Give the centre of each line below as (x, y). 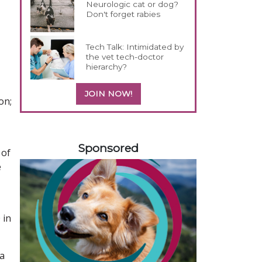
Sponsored (108, 148)
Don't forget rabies (123, 14)
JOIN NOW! (108, 93)
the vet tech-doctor (125, 56)
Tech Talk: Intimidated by (135, 46)
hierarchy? (107, 66)
